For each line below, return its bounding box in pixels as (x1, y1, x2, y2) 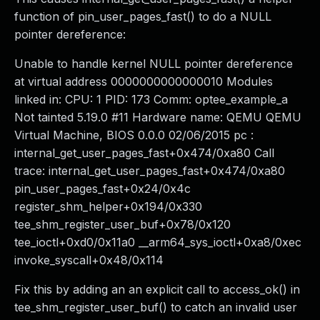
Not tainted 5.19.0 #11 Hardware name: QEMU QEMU (14, 110, 301, 124)
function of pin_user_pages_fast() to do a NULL (14, 9, 271, 24)
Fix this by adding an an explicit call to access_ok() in (14, 282, 300, 296)
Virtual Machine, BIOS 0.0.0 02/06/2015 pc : (14, 128, 254, 142)
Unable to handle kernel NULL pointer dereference (14, 56, 293, 71)
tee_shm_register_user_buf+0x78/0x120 (14, 217, 231, 231)
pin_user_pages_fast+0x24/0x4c (14, 181, 191, 196)
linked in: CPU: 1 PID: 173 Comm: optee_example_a (14, 92, 288, 106)
